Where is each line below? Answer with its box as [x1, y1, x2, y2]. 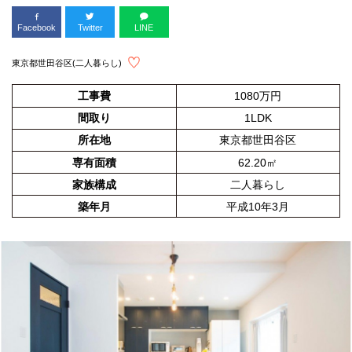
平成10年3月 [226, 200, 290, 213]
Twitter [77, 22, 103, 32]
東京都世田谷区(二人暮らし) [12, 57, 122, 68]
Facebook [17, 22, 56, 32]
